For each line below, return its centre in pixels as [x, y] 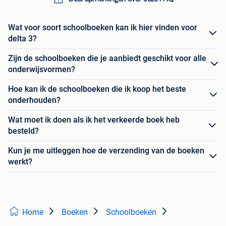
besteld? [23, 131]
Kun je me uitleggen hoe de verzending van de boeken [106, 151]
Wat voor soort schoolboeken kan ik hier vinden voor [103, 27]
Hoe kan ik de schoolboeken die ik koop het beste [97, 89]
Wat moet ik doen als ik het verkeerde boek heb [94, 120]
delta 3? [22, 39]
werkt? [20, 162]
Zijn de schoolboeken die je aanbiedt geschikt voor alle [107, 58]
